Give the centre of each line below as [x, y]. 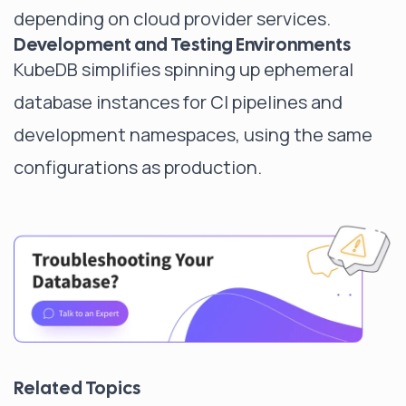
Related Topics [77, 387]
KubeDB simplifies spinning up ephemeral [184, 69]
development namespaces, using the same [193, 135]
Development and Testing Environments [182, 44]
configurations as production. [138, 167]
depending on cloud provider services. [172, 19]
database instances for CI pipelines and [178, 102]
